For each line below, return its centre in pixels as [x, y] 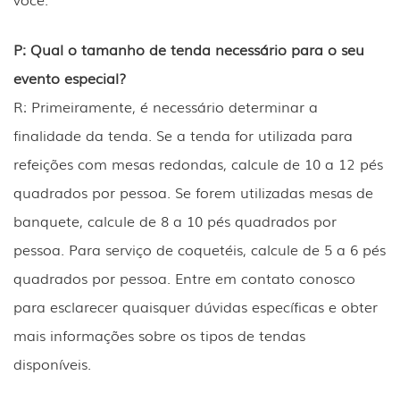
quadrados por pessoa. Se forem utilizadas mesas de [193, 192]
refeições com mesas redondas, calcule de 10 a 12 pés [198, 164]
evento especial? [70, 78]
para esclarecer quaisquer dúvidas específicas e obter [196, 307]
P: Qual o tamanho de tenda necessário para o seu [189, 50]
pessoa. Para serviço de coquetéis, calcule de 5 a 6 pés [200, 250]
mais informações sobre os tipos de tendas [159, 335]
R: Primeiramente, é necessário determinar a [166, 107]
